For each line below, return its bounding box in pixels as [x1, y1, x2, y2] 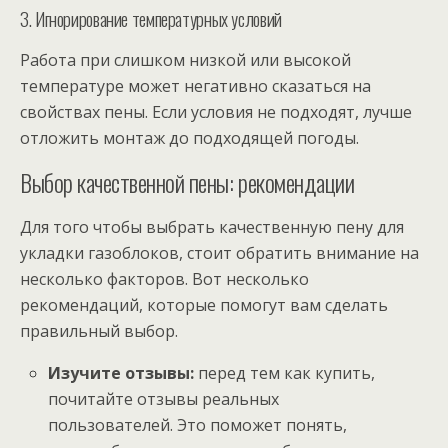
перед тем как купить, [194, 361, 376, 384]
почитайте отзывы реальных [48, 387, 280, 410]
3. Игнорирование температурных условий [20, 4, 282, 32]
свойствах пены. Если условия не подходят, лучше [20, 100, 412, 123]
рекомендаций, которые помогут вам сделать [20, 293, 388, 316]
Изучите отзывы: [48, 361, 195, 384]
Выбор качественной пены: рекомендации [20, 163, 355, 200]
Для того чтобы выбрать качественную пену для [20, 215, 404, 238]
